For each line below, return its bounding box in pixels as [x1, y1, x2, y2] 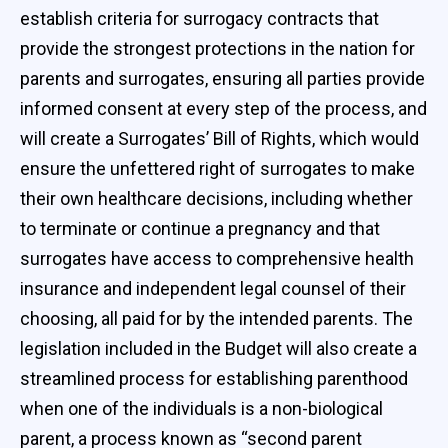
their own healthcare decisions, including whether [20, 187, 413, 209]
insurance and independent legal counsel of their [20, 277, 406, 299]
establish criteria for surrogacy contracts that [20, 7, 379, 29]
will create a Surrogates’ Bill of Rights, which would [20, 127, 419, 149]
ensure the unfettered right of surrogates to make [20, 157, 415, 179]
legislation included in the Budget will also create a [20, 337, 417, 359]
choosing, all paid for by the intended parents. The [20, 307, 413, 329]
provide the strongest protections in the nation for [20, 37, 415, 59]
